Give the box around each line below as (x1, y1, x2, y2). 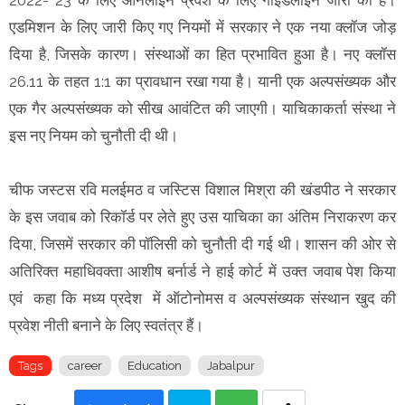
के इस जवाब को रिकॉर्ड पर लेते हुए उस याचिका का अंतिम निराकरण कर (9, 207, 396, 226)
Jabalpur (207, 358, 255, 372)
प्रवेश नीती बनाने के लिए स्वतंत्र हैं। (9, 316, 203, 334)
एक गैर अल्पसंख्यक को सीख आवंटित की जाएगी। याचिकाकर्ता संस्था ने (9, 99, 396, 118)
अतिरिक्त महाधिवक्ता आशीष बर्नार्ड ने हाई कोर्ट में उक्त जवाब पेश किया (9, 261, 396, 280)
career (68, 358, 102, 372)
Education (127, 358, 182, 372)
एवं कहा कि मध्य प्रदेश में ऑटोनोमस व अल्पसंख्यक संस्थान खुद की (9, 288, 396, 307)
